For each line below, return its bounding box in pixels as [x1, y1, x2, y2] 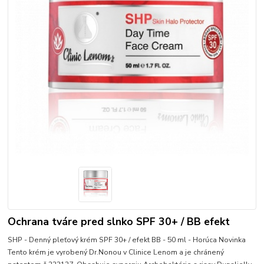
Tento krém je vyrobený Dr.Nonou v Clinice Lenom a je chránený [8, 247, 225, 257]
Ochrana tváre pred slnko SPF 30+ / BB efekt [8, 214, 230, 229]
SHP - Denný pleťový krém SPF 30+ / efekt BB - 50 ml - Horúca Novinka [8, 235, 246, 245]
